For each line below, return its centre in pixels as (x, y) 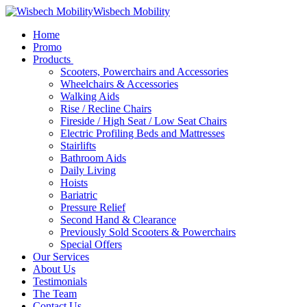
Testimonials (60, 281)
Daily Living (88, 170)
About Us (54, 269)
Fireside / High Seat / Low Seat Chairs (144, 121)
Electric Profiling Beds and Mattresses (143, 133)
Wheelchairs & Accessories (119, 84)
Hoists (74, 183)
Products (52, 59)
